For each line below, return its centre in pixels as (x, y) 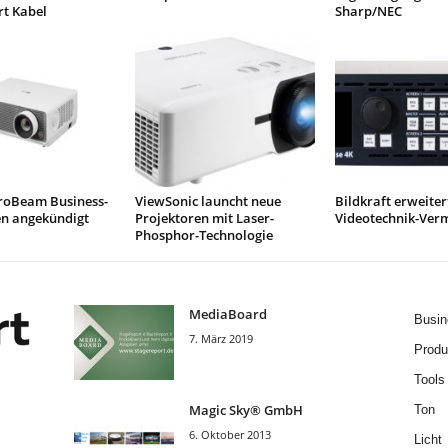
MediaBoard (227, 314)
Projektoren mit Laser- (204, 218)
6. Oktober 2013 (229, 434)
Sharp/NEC (368, 11)
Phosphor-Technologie (203, 235)
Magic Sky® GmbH (245, 410)
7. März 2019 (220, 338)
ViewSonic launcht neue (207, 201)
